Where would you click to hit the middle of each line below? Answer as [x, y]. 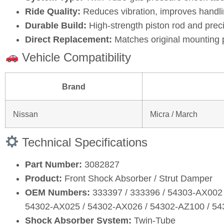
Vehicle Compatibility [75, 57]
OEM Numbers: [57, 192]
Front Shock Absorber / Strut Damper [137, 178]
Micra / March [174, 114]
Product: [43, 178]
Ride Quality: [53, 11]
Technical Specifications [83, 142]
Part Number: [53, 164]
